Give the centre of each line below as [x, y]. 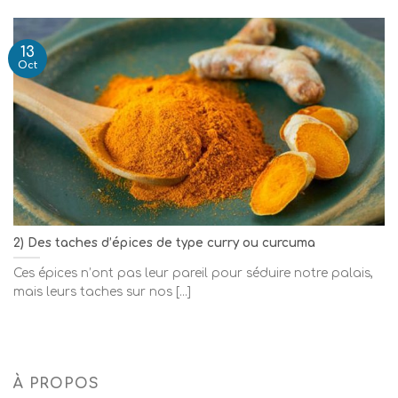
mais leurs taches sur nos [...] [102, 292]
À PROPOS [56, 383]
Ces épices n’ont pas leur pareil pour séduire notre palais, [193, 274]
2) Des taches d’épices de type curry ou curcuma [164, 243]
